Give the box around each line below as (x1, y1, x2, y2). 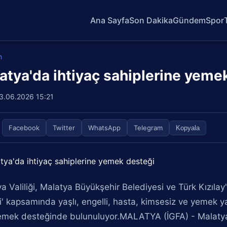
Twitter (53, 124, 75, 132)
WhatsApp (88, 124, 121, 132)
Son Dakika (129, 15, 173, 25)
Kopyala (176, 124, 200, 132)
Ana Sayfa (90, 15, 130, 25)
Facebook (9, 124, 40, 132)
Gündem (173, 15, 206, 25)
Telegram (134, 124, 163, 132)
